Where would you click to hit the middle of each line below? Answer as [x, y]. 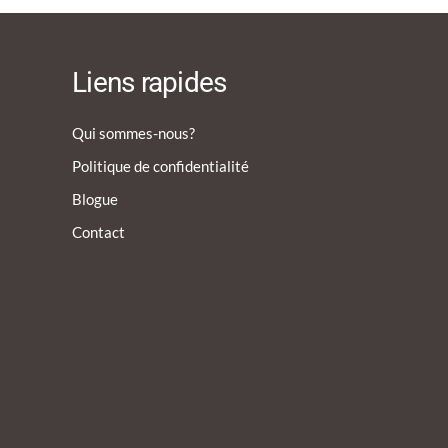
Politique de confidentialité [160, 166]
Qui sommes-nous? [133, 133]
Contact [98, 232]
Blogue [95, 199]
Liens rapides [149, 82]
